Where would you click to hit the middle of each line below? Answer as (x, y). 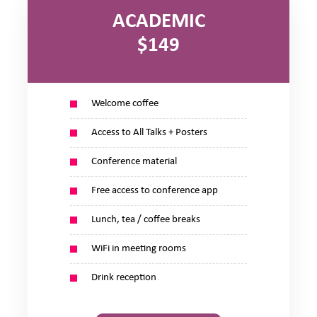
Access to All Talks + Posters (149, 133)
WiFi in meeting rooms (139, 249)
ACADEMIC (158, 22)
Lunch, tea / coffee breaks (146, 220)
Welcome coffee (125, 104)
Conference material (134, 162)
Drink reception (124, 278)
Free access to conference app (155, 191)
